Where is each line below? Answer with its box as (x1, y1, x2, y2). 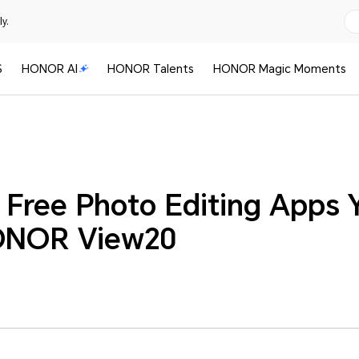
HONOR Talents (107, 63, 195, 75)
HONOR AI (21, 63, 78, 75)
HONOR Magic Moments (212, 63, 346, 75)
